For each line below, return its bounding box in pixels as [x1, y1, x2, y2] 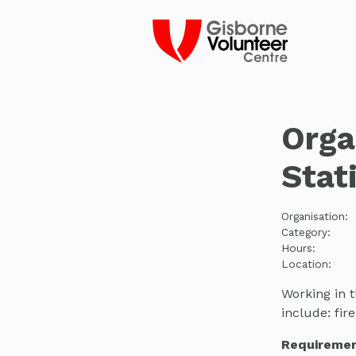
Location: [281, 257, 331, 270]
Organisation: [281, 209, 348, 222]
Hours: [281, 241, 315, 254]
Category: [281, 225, 331, 238]
